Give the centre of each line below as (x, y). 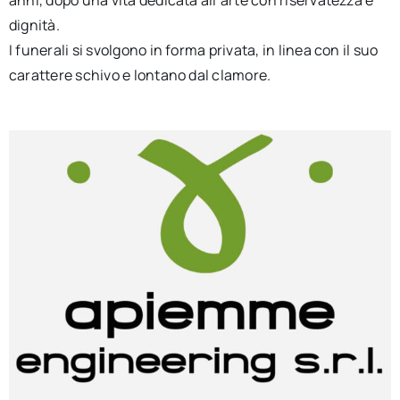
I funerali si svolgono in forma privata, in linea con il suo (193, 50)
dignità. (34, 25)
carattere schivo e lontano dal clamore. (140, 75)
